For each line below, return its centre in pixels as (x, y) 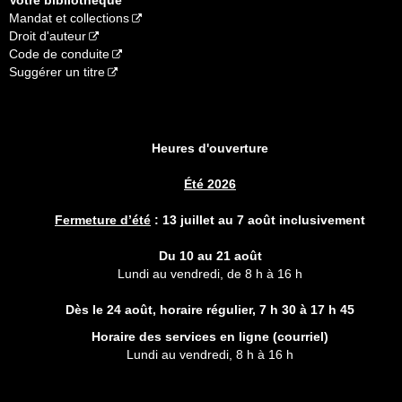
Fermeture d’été (103, 219)
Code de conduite (59, 53)
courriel (301, 336)
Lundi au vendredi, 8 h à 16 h (210, 354)
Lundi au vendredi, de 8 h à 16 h (210, 273)
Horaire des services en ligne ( (184, 336)
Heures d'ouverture (210, 148)
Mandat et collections (69, 17)
